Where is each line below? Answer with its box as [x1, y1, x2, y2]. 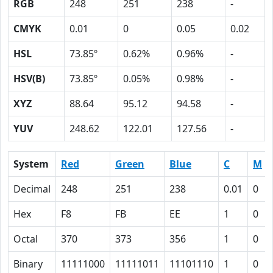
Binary [13, 257, 43, 271]
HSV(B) [13, 72, 45, 85]
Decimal [13, 182, 51, 196]
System [13, 157, 49, 171]
